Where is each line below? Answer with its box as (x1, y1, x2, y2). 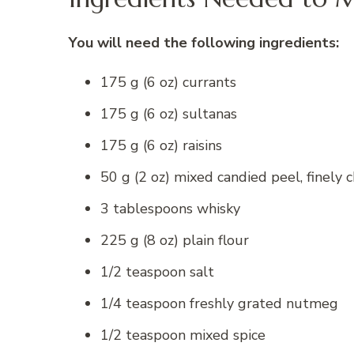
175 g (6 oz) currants (100, 72, 236, 92)
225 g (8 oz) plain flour (100, 230, 249, 250)
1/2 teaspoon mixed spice (100, 325, 265, 345)
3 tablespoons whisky (100, 198, 240, 218)
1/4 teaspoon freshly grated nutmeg (100, 293, 338, 313)
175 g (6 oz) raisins (100, 135, 222, 155)
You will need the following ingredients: (69, 32, 339, 52)
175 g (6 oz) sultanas (100, 104, 237, 123)
